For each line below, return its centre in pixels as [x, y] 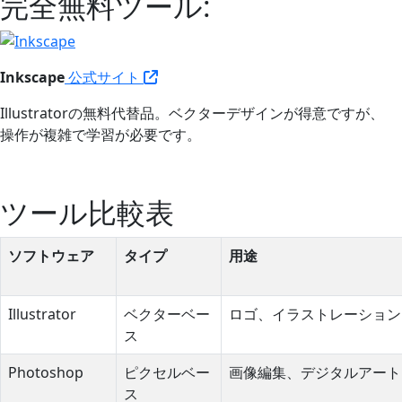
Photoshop [46, 372]
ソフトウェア [51, 255]
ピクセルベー [167, 372]
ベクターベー [167, 314]
